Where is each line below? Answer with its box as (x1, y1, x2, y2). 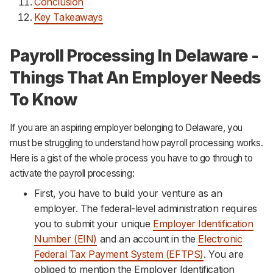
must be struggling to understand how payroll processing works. (10, 137, 263, 149)
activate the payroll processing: (10, 168, 135, 179)
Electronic (198, 232, 243, 245)
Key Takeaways (34, 10, 103, 23)
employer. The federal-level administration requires (34, 202, 257, 214)
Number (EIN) (34, 232, 97, 245)
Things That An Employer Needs (10, 67, 261, 87)
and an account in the (97, 232, 199, 245)
